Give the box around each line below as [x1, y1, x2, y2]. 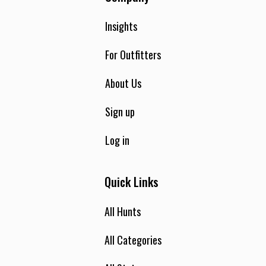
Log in [105, 132, 129, 148]
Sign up [105, 103, 135, 119]
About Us [105, 75, 141, 91]
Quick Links [104, 172, 159, 191]
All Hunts [104, 203, 141, 219]
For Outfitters [105, 46, 161, 62]
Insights [105, 18, 137, 34]
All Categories [104, 232, 161, 248]
